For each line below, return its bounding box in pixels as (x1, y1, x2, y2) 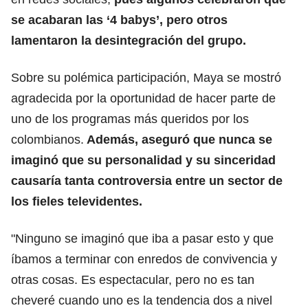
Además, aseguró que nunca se (84, 132, 272, 146)
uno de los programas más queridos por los (11, 111, 249, 126)
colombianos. (11, 132, 84, 146)
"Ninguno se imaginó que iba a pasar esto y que (11, 231, 274, 245)
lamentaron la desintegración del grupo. (11, 33, 246, 47)
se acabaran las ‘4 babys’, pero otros (11, 12, 228, 27)
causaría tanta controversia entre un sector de (11, 173, 283, 188)
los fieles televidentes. (11, 194, 142, 208)
